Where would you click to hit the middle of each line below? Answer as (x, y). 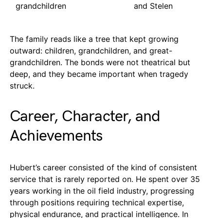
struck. (22, 85)
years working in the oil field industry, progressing (102, 191)
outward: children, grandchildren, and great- (91, 50)
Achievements (56, 136)
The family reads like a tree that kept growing (94, 39)
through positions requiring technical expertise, (97, 202)
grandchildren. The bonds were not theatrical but (100, 62)
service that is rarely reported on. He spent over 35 (105, 179)
